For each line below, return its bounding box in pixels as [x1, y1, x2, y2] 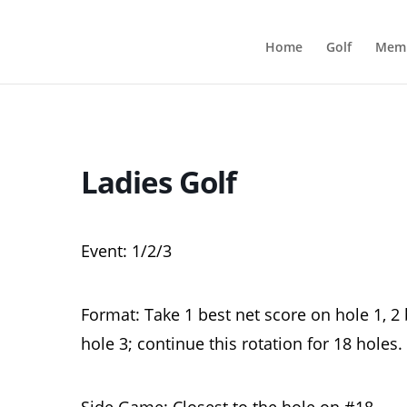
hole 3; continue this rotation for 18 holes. [81, 333, 402, 354]
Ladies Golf [81, 162, 236, 203]
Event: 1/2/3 [81, 240, 172, 262]
